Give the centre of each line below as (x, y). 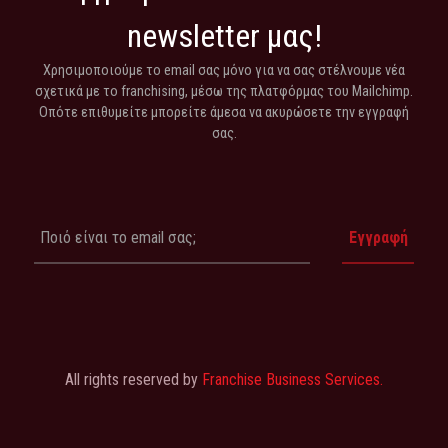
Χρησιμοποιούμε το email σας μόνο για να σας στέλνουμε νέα (224, 71)
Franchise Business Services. (292, 380)
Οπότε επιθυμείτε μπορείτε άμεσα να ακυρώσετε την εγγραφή (224, 113)
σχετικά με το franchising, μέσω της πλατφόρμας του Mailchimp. (224, 92)
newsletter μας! (224, 36)
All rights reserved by (133, 380)
